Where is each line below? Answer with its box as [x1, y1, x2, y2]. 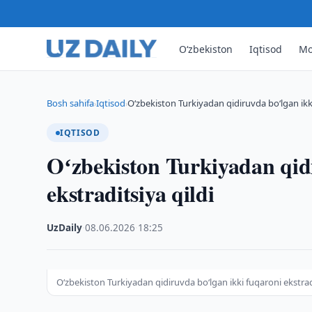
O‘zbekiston [179, 42, 233, 56]
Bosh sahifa [47, 97, 95, 109]
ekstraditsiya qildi [47, 177, 214, 210]
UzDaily [47, 221, 83, 234]
